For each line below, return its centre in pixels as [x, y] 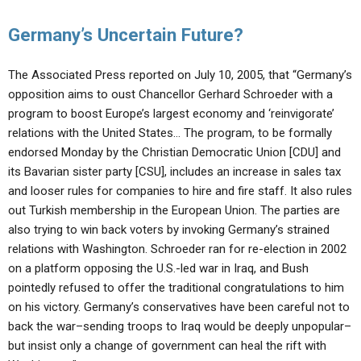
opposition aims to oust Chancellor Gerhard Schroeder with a [170, 94]
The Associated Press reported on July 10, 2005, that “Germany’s [180, 75]
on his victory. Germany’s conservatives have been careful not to [179, 307]
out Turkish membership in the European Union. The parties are [174, 210]
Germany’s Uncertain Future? [126, 35]
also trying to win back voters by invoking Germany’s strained [169, 230]
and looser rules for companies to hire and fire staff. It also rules [180, 191]
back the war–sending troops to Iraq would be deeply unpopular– [180, 326]
